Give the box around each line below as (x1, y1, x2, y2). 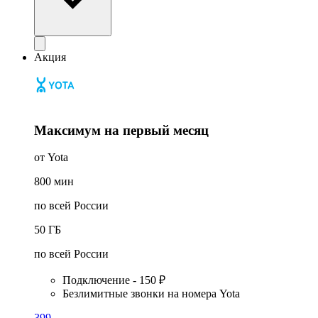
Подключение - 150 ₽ (62, 274, 165, 287)
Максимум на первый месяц (34, 122, 209, 138)
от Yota (34, 151, 68, 164)
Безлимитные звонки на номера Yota (62, 287, 240, 300)
